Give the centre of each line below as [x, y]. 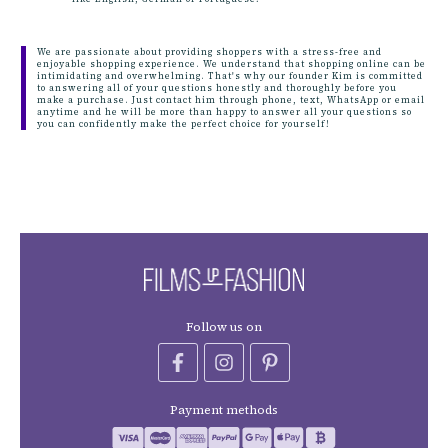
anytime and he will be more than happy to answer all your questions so [224, 111]
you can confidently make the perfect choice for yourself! [183, 123]
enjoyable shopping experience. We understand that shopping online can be [231, 63]
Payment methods [224, 410]
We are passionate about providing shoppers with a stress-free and [209, 51]
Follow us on [224, 326]
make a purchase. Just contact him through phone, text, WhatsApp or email [231, 99]
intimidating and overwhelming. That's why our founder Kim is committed [230, 75]
